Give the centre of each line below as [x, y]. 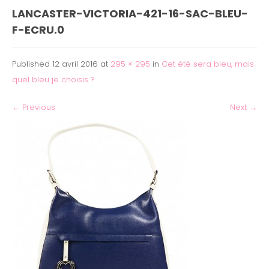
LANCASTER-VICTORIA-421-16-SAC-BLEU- [130, 13]
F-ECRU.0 [38, 29]
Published [32, 64]
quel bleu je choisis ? [53, 79]
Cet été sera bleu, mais [208, 64]
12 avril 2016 [75, 64]
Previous [38, 107]
